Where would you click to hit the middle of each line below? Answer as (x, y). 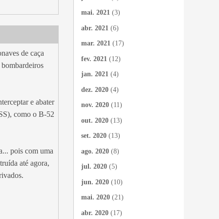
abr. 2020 (95, 213)
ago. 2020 (95, 151)
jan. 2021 (95, 74)
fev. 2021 (94, 59)
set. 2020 (94, 136)
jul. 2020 (94, 166)
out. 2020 (95, 120)
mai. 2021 (96, 12)
